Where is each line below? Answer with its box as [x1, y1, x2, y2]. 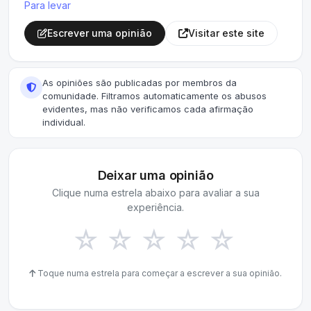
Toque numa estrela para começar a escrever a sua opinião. [35, 268, 282, 278]
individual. [42, 117, 85, 128]
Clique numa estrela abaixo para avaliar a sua [51, 187, 260, 199]
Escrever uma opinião [47, 27, 152, 39]
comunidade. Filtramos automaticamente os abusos [42, 90, 267, 101]
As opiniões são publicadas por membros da [42, 77, 237, 88]
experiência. [127, 201, 184, 213]
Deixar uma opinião [97, 168, 214, 183]
